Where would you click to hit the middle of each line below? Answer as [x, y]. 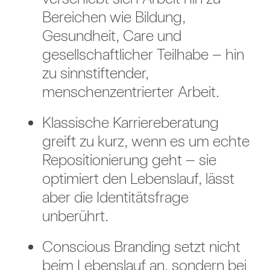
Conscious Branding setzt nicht [141, 246]
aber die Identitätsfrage [115, 197]
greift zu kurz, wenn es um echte [146, 141]
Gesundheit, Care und [111, 36]
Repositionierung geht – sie [129, 160]
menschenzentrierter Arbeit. [130, 92]
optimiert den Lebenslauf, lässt [138, 178]
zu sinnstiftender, [95, 73]
